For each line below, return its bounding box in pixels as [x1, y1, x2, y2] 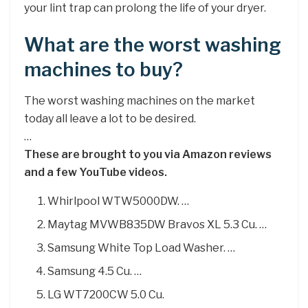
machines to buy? [24, 58, 183, 81]
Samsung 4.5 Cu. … [47, 264, 142, 278]
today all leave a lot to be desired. [24, 111, 196, 125]
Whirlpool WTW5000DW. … [47, 194, 190, 208]
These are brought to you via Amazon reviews [24, 147, 272, 161]
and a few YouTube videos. [24, 165, 167, 179]
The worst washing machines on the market [24, 93, 255, 107]
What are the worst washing [24, 33, 281, 56]
